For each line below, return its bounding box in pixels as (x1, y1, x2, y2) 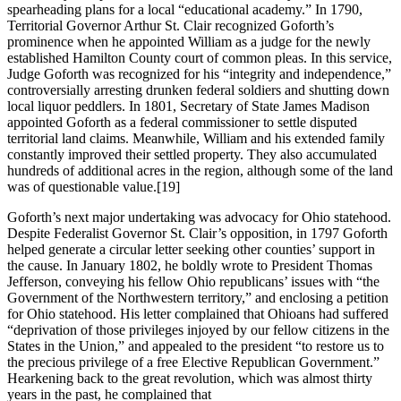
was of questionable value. (7, 178, 157, 194)
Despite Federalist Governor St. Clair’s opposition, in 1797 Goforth (7, 225, 388, 241)
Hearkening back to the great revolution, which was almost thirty (7, 370, 372, 386)
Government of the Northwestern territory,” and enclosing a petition (7, 289, 388, 305)
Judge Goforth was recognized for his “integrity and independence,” (7, 65, 391, 81)
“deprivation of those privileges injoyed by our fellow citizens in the (7, 321, 389, 337)
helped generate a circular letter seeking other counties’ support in (7, 241, 375, 257)
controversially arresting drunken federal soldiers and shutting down (7, 81, 389, 98)
